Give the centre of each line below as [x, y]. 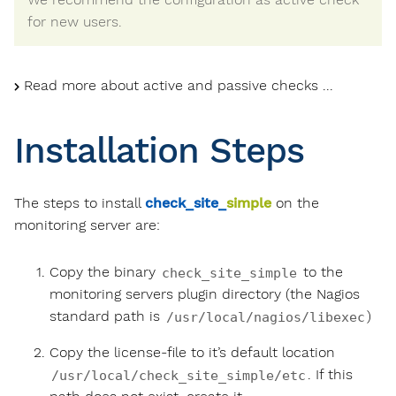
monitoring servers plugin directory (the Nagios [205, 293]
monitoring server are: [87, 225]
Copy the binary [105, 271]
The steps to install [80, 203]
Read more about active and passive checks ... [179, 86]
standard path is [107, 316]
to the [321, 271]
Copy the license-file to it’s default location [192, 352]
